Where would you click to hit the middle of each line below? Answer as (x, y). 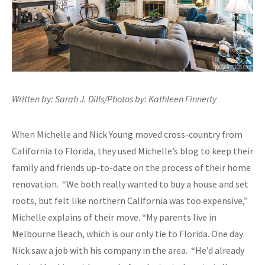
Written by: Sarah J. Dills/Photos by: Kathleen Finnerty (114, 98)
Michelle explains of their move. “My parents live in (114, 217)
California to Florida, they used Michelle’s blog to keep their (132, 151)
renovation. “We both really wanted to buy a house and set (130, 184)
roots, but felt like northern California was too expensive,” (130, 200)
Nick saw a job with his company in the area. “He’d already (128, 250)
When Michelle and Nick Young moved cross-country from (127, 134)
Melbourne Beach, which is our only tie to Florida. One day (127, 233)
